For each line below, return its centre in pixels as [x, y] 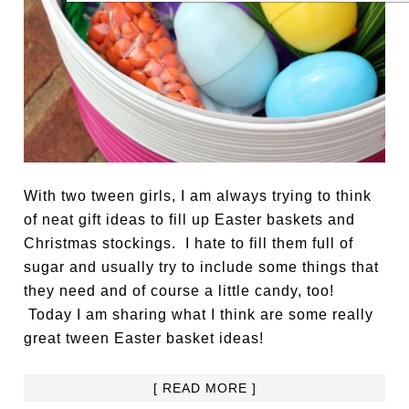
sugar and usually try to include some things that [202, 267]
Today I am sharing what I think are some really [199, 315]
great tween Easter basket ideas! [144, 338]
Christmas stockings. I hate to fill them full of [189, 243]
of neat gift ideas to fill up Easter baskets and [190, 220]
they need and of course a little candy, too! [179, 291]
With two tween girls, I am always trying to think [198, 196]
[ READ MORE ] [204, 388]
